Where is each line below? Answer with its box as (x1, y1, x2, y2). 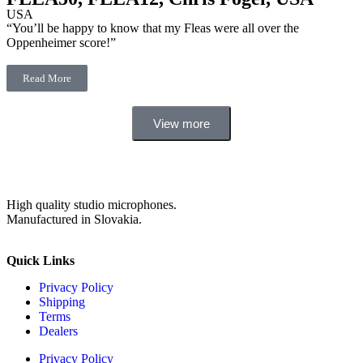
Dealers (39, 324, 78, 338)
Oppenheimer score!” (6, 36, 116, 49)
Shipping (39, 295, 85, 309)
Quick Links (6, 254, 75, 267)
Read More (23, 72, 71, 84)
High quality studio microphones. (6, 198, 177, 211)
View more (153, 117, 210, 130)
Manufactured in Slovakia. (6, 212, 142, 226)
